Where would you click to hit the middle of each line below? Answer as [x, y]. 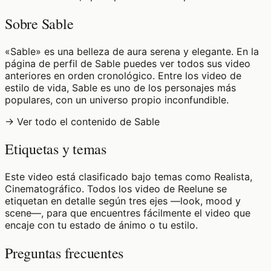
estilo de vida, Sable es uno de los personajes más [120, 87]
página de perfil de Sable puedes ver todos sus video [128, 63]
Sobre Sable [39, 23]
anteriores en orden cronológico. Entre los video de [123, 75]
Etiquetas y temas [56, 149]
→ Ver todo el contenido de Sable [82, 121]
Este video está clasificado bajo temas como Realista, [129, 177]
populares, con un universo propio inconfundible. [117, 100]
